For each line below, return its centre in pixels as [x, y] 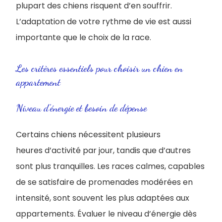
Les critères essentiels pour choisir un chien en [99, 68]
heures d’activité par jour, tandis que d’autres [103, 150]
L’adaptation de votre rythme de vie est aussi [104, 22]
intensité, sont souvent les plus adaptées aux [103, 198]
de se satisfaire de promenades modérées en [104, 182]
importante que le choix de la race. [83, 37]
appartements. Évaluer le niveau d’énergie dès [106, 214]
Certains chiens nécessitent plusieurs [88, 135]
